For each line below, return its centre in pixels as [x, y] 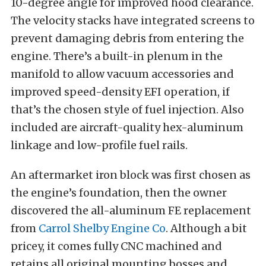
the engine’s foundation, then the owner [119, 193]
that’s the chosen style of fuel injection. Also [127, 110]
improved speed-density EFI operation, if [120, 92]
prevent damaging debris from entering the [127, 39]
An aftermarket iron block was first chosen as [131, 175]
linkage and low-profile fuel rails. [99, 145]
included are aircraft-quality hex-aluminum [127, 128]
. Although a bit [206, 229]
